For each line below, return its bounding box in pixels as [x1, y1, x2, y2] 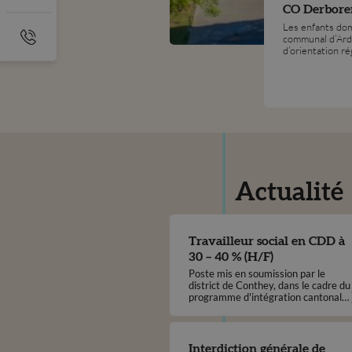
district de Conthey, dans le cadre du [188, 278, 350, 291]
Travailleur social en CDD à [188, 234, 345, 247]
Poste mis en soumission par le [188, 266, 325, 280]
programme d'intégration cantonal [188, 290, 342, 303]
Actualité [235, 179, 344, 205]
